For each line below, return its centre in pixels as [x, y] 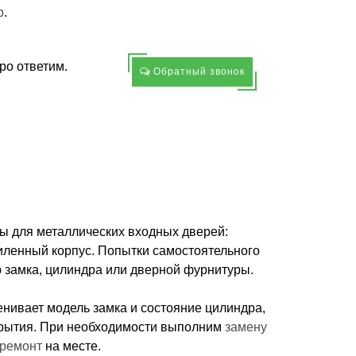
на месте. [71, 346]
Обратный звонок [197, 72]
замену [246, 327]
